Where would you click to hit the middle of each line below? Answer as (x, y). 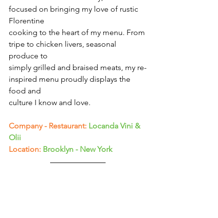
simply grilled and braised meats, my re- (78, 68)
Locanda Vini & (115, 126)
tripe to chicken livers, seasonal (64, 44)
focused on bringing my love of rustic (74, 9)
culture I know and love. (50, 103)
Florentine (27, 21)
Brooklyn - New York (78, 149)
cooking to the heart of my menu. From (78, 33)
